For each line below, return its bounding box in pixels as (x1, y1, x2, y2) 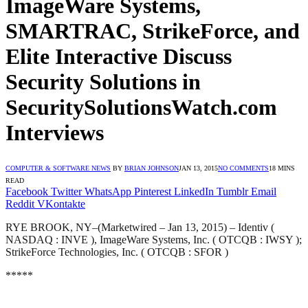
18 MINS (269, 164, 295, 172)
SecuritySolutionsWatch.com (5, 95, 277, 120)
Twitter (51, 185, 82, 197)
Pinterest (134, 185, 171, 197)
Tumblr (217, 185, 248, 197)
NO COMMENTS (218, 164, 269, 172)
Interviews (5, 120, 104, 146)
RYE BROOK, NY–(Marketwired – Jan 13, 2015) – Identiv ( (5, 221, 274, 233)
